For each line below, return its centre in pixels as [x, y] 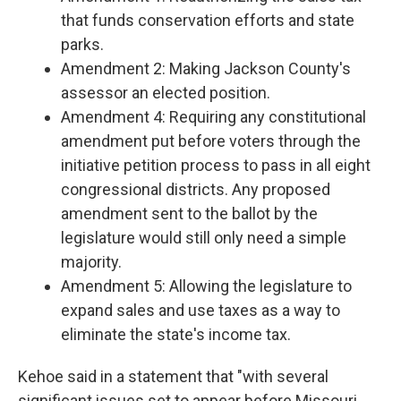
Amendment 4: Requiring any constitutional [213, 117]
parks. [82, 44]
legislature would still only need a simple [204, 238]
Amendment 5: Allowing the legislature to [206, 286]
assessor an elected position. [166, 93]
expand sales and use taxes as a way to [200, 310]
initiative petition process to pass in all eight [216, 165]
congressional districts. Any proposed [196, 189]
